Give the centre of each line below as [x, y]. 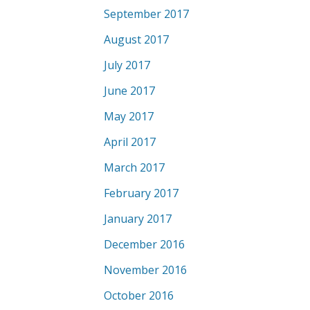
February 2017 [141, 193]
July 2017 [127, 65]
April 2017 [130, 142]
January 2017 [138, 219]
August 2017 [136, 39]
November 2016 [145, 270]
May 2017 [129, 116]
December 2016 [144, 244]
